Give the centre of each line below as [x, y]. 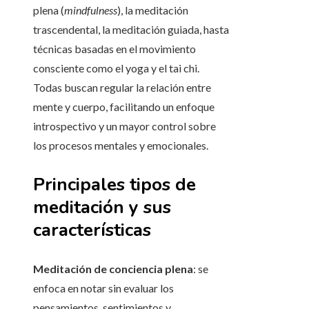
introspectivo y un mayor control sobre [124, 126]
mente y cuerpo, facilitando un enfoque [124, 107]
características [92, 230]
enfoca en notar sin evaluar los [103, 288]
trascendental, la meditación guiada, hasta [131, 30]
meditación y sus [102, 208]
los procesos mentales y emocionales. [121, 146]
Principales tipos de [114, 185]
